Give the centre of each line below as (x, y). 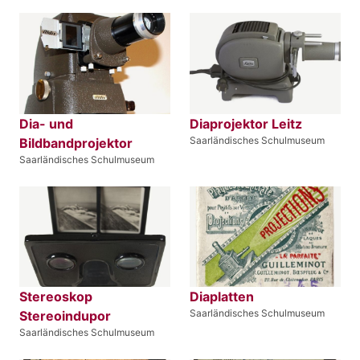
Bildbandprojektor (76, 143)
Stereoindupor (65, 315)
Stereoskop (56, 296)
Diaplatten (222, 296)
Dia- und (46, 123)
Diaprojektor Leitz (246, 123)
